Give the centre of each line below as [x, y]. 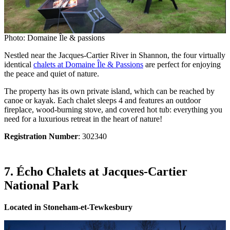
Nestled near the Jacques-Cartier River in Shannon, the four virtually [115, 55]
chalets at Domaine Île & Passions [88, 65]
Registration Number [41, 137]
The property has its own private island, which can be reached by [109, 91]
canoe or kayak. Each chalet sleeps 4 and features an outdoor [102, 101]
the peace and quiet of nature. [52, 74]
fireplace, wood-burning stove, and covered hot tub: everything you [113, 110]
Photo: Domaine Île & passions [54, 38]
